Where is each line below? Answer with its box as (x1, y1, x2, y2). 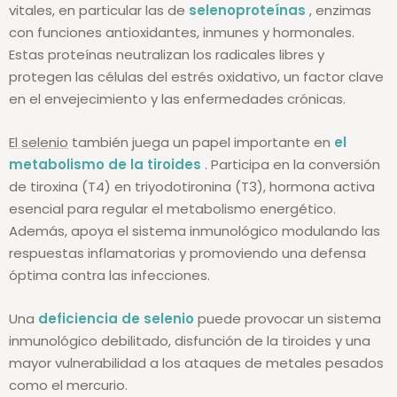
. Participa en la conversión (201, 155, 380, 175)
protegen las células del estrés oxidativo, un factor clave (9, 67, 384, 87)
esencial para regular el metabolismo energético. (9, 199, 336, 219)
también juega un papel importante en (68, 133, 334, 152)
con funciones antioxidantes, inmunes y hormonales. (9, 23, 354, 43)
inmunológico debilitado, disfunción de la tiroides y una (9, 331, 370, 351)
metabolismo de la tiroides (9, 155, 201, 175)
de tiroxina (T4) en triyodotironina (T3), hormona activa (9, 177, 375, 197)
